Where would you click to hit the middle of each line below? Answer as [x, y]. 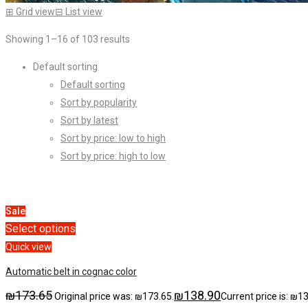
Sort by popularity [99, 103]
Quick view [29, 247]
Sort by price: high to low [113, 156]
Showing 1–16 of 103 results [68, 40]
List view [84, 12]
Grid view [35, 12]
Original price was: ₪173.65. [114, 297]
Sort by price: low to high [113, 139]
